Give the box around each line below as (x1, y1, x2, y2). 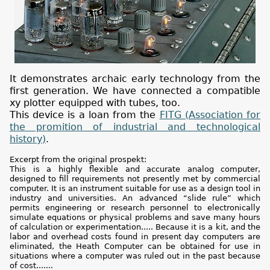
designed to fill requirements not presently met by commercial (10, 174, 260, 184)
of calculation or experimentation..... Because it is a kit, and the (10, 222, 260, 232)
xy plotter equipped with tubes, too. (10, 97, 180, 109)
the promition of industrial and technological (10, 121, 260, 133)
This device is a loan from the (10, 109, 160, 121)
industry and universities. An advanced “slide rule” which (10, 193, 260, 203)
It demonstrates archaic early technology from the (10, 73, 260, 85)
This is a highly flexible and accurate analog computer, (10, 165, 260, 174)
